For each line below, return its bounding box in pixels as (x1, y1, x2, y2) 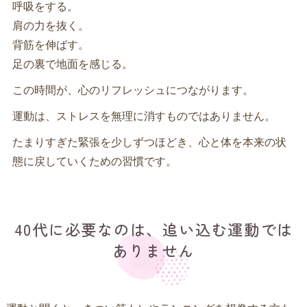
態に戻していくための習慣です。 (12, 153, 177, 169)
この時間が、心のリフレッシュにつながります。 (12, 82, 254, 97)
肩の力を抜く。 (12, 17, 89, 33)
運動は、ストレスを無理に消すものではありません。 (12, 108, 275, 123)
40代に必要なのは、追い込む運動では (14, 217, 293, 240)
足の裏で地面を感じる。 (12, 56, 133, 71)
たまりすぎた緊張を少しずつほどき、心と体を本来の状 (12, 134, 286, 149)
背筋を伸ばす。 (12, 36, 89, 52)
